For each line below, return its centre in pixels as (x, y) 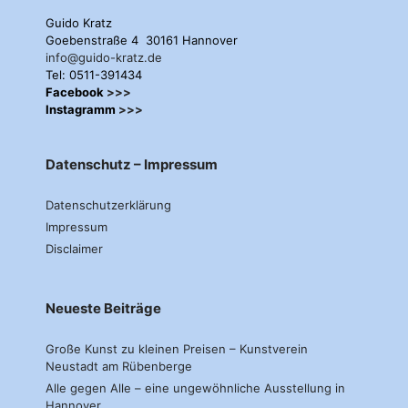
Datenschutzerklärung (108, 205)
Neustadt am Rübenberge (119, 367)
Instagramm (82, 110)
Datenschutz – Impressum (132, 165)
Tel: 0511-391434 (94, 75)
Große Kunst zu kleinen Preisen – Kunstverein (177, 349)
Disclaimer (74, 249)
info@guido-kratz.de (104, 58)
